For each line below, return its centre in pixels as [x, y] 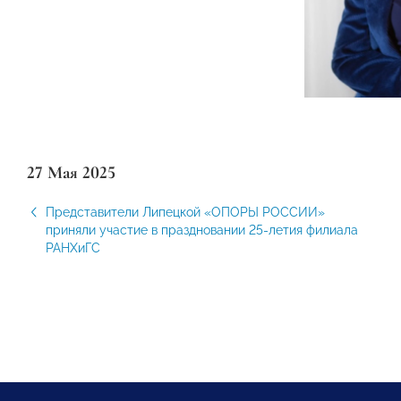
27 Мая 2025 [71, 173]
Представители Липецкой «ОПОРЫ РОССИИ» [185, 213]
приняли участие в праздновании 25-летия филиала [202, 230]
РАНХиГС [73, 248]
